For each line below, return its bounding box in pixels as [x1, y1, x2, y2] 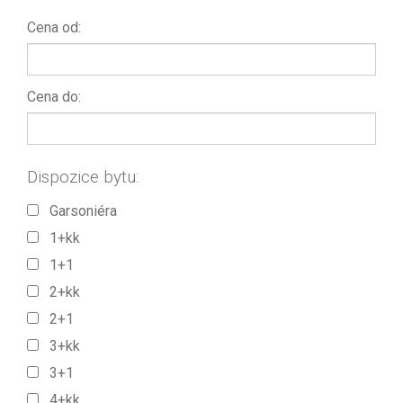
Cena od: [27, 19, 81, 36]
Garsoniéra [39, 201, 117, 219]
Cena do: [27, 88, 81, 105]
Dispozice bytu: [27, 167, 139, 188]
